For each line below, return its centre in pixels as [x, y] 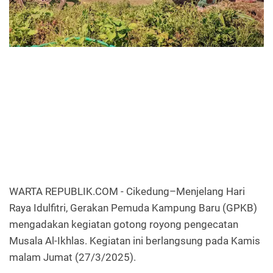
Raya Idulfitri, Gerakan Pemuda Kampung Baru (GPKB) [133, 207]
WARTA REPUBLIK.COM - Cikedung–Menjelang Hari [127, 191]
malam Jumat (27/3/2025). [73, 257]
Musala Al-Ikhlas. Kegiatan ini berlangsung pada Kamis [135, 240]
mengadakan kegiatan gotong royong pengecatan [124, 224]
